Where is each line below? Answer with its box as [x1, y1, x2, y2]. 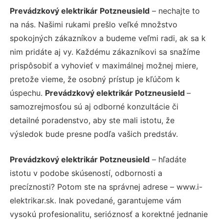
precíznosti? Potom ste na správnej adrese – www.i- [10, 181, 202, 192]
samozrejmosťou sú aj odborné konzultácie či [10, 101, 178, 111]
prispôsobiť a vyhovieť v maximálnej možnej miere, [10, 60, 198, 70]
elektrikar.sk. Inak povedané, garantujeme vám [10, 195, 181, 205]
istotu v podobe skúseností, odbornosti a [10, 168, 162, 178]
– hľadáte [150, 154, 186, 164]
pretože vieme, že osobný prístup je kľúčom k [10, 74, 180, 84]
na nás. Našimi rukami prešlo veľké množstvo [10, 19, 177, 29]
